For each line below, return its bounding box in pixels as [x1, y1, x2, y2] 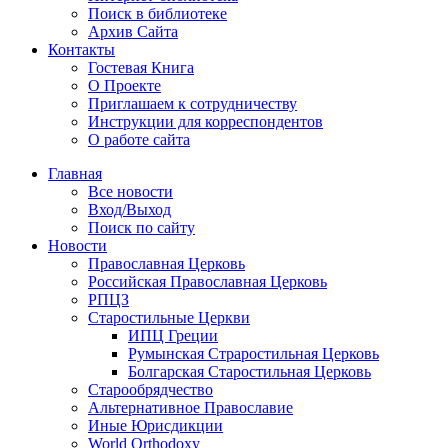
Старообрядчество [88, 380, 213, 398]
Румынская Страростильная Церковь [128, 344, 379, 362]
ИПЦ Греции [128, 326, 218, 344]
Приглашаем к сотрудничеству [88, 94, 297, 112]
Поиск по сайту [88, 218, 195, 236]
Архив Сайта [88, 22, 178, 40]
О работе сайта [88, 130, 190, 148]
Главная [48, 164, 102, 182]
